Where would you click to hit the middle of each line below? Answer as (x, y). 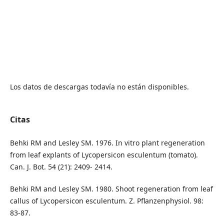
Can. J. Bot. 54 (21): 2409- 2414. (61, 167)
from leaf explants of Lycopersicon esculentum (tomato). (104, 155)
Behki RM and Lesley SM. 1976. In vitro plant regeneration (107, 143)
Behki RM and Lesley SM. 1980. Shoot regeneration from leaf (111, 189)
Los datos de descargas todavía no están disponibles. (99, 87)
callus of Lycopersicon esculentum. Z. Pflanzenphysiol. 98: (106, 201)
